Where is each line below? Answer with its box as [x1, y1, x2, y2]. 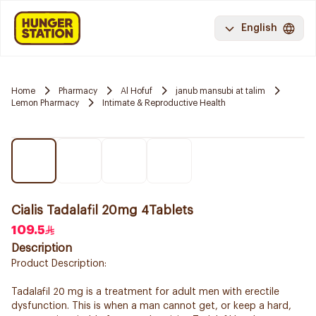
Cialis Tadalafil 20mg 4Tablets [11, 204, 193, 217]
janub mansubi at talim [176, 86, 265, 95]
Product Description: [11, 259, 107, 269]
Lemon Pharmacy [11, 98, 79, 107]
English [241, 23, 277, 33]
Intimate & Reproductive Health [102, 98, 226, 107]
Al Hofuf [121, 86, 152, 95]
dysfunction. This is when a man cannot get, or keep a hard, [11, 301, 291, 311]
